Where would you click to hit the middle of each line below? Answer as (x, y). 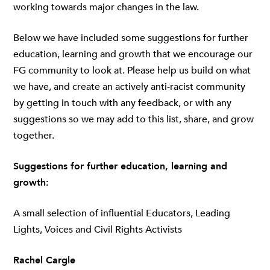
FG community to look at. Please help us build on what (132, 71)
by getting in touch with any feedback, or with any (122, 103)
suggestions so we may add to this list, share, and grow (133, 119)
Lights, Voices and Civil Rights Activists (98, 230)
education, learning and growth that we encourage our (133, 54)
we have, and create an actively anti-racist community (129, 87)
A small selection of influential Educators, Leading (122, 213)
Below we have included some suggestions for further (131, 38)
